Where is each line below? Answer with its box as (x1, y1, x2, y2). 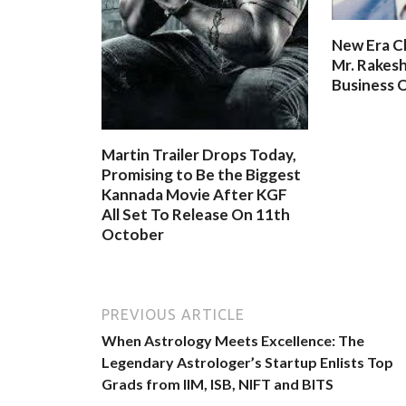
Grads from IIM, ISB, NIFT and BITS (101, 374, 333, 392)
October (101, 225, 164, 245)
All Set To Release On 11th (101, 205, 290, 225)
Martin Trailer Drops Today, (101, 145, 296, 165)
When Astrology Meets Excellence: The (101, 331, 364, 349)
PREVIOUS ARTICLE (101, 305, 245, 323)
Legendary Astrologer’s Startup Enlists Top (101, 353, 393, 371)
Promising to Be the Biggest (101, 165, 301, 185)
